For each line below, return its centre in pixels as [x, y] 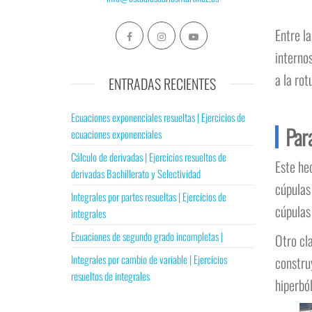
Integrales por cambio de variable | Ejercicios [149, 259]
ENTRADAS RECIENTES [163, 84]
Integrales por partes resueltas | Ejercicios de [149, 196]
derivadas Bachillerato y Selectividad [136, 173]
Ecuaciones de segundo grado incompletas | [147, 236]
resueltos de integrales [110, 276]
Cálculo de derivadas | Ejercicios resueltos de [149, 157]
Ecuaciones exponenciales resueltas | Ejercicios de [158, 117]
